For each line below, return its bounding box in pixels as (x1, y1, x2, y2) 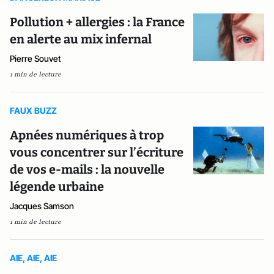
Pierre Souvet (10, 53, 61, 64)
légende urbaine (10, 179, 104, 194)
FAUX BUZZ (10, 105, 57, 116)
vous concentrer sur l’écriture (10, 145, 183, 160)
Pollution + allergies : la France (10, 15, 185, 29)
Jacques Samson (10, 201, 74, 211)
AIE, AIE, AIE (10, 253, 57, 263)
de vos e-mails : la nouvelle (10, 162, 165, 177)
